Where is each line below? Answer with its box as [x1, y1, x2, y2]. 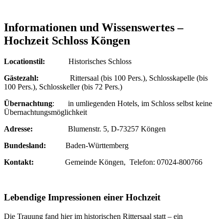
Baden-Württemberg [46, 141, 129, 150]
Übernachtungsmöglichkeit [4, 108, 87, 116]
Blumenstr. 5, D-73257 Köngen [33, 124, 166, 133]
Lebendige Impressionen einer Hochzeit [4, 192, 160, 203]
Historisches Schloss [47, 57, 131, 66]
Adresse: [4, 124, 33, 133]
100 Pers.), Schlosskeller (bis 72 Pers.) [4, 82, 122, 91]
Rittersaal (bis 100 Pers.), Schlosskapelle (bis [44, 73, 208, 82]
